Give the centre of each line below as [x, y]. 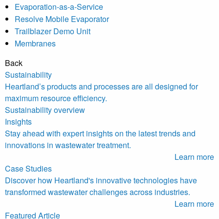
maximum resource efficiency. [56, 98]
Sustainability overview [45, 110]
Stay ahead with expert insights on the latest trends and [100, 133]
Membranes [35, 44]
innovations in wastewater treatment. [68, 145]
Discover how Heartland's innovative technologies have [101, 180]
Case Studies [28, 169]
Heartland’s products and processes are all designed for [101, 87]
